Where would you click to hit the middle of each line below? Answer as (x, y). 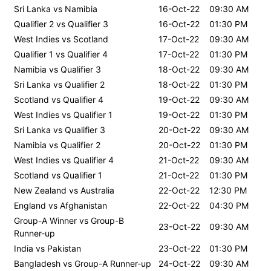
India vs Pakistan (47, 248)
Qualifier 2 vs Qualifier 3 (61, 24)
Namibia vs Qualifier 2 (57, 145)
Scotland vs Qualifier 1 (58, 175)
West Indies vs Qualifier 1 (63, 114)
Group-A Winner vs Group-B (69, 220)
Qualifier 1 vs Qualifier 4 (61, 54)
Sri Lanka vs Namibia (56, 8)
